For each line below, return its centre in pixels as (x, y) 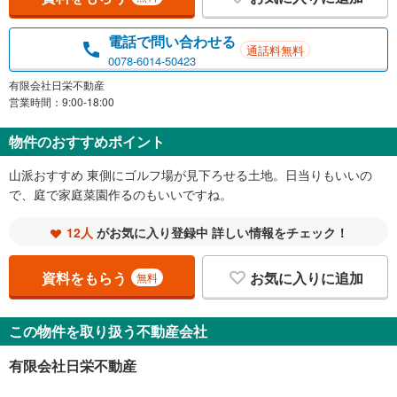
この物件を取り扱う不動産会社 (108, 331)
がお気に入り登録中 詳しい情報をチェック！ (221, 233)
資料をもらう (84, 277)
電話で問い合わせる (172, 41)
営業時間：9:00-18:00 (62, 102)
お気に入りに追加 (307, 277)
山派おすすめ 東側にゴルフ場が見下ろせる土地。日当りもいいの (191, 175)
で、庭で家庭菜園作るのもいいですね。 (121, 195)
